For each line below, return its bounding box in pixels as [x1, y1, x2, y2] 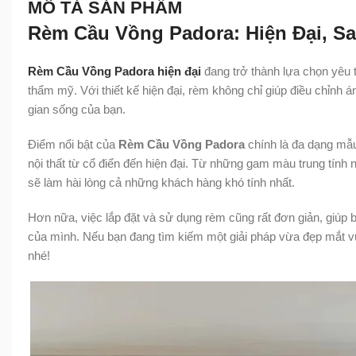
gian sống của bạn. [28, 102, 126, 116]
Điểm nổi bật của [28, 137, 118, 151]
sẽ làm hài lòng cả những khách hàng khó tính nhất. [28, 175, 295, 189]
